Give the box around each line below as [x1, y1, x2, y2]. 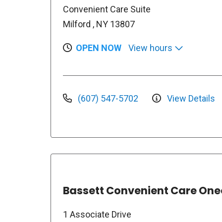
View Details [165, 93, 215, 104]
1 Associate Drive [63, 209, 131, 220]
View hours [128, 43, 174, 53]
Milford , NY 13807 [63, 19, 135, 29]
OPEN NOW [76, 43, 121, 53]
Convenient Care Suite [63, 4, 151, 14]
